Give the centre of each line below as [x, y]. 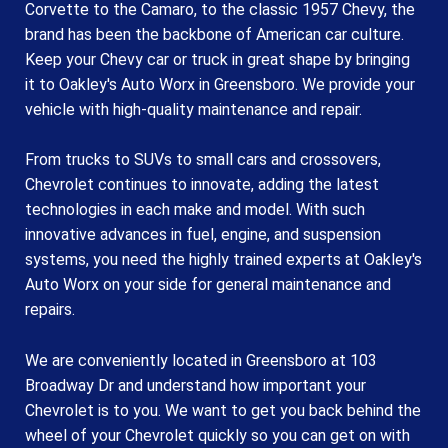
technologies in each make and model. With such [195, 210]
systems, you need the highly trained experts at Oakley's [223, 260]
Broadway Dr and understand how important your [195, 385]
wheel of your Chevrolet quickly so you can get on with [217, 435]
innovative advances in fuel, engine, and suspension [203, 235]
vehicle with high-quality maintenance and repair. [193, 109]
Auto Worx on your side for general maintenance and [208, 285]
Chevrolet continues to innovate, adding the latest [202, 185]
